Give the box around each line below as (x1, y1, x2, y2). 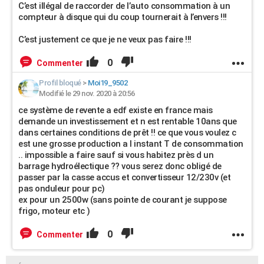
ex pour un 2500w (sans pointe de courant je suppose (18, 194, 227, 205)
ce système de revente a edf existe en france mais (18, 105, 213, 115)
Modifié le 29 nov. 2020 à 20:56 (39, 89, 135, 98)
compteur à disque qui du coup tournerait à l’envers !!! (18, 12, 227, 22)
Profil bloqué (39, 78, 81, 87)
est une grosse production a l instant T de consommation (18, 138, 243, 149)
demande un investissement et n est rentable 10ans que (18, 116, 237, 127)
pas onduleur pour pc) (18, 183, 105, 194)
